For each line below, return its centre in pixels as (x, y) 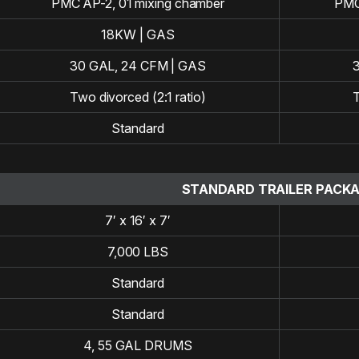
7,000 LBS (137, 252)
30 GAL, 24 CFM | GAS (137, 66)
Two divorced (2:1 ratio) (138, 97)
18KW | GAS (138, 35)
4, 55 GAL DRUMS (138, 346)
